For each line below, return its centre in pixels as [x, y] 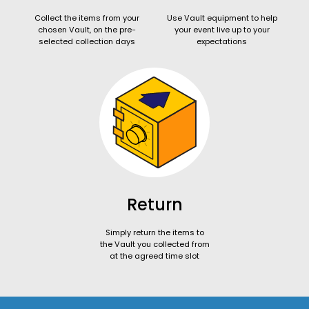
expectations [222, 41]
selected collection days [87, 41]
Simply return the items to [154, 232]
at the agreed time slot [154, 256]
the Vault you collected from [154, 244]
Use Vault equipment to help [222, 18]
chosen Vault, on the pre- [87, 29]
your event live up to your [222, 29]
